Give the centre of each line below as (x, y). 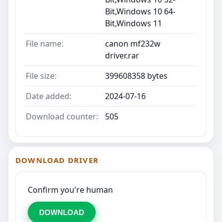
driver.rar (122, 55)
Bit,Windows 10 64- (140, 11)
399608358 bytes (136, 76)
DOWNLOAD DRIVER (57, 160)
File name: (45, 43)
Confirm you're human (70, 190)
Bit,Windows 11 (134, 23)
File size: (41, 76)
